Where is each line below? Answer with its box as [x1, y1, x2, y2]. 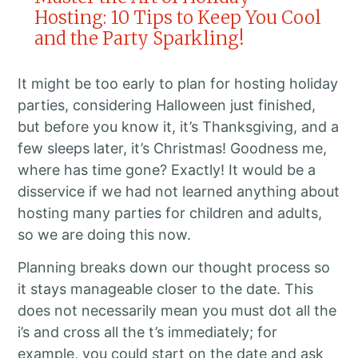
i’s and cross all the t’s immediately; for [18, 323, 278, 340]
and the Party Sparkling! [34, 26, 245, 50]
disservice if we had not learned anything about [18, 182, 340, 200]
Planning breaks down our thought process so [18, 258, 331, 276]
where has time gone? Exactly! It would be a [18, 161, 316, 178]
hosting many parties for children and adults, [18, 204, 323, 221]
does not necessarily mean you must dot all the [18, 301, 337, 319]
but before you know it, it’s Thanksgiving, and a [18, 117, 340, 135]
